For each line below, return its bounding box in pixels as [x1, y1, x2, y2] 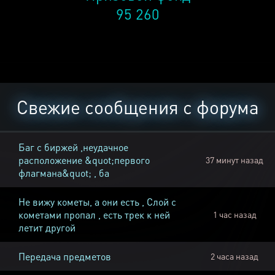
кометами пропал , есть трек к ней [18, 208, 170, 222]
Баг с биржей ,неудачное [18, 141, 128, 154]
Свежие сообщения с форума [16, 95, 259, 119]
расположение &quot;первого [18, 153, 150, 167]
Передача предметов [18, 250, 111, 263]
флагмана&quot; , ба [18, 166, 109, 180]
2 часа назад [211, 250, 258, 262]
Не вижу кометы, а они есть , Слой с [18, 195, 176, 209]
